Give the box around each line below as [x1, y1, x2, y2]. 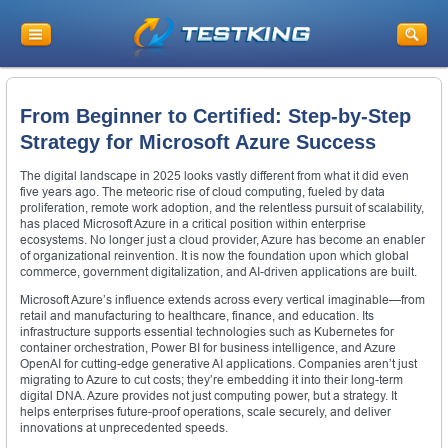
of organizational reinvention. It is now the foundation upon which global [20, 248, 409, 264]
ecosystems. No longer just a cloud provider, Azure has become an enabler [20, 232, 425, 248]
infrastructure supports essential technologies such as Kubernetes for [20, 324, 394, 340]
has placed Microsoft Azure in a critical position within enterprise [20, 216, 366, 232]
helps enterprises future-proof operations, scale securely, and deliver [20, 404, 391, 420]
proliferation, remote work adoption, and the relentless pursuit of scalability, [20, 200, 424, 216]
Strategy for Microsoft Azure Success [20, 130, 376, 153]
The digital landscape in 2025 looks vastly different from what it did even [20, 168, 409, 184]
